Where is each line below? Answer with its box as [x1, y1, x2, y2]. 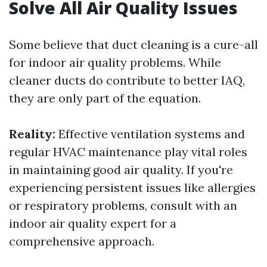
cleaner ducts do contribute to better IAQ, [9, 73, 245, 88]
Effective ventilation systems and [55, 126, 245, 142]
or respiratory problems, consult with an [9, 198, 237, 213]
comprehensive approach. [9, 234, 154, 249]
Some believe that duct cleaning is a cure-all [9, 37, 258, 52]
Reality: [9, 126, 55, 142]
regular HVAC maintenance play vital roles [9, 144, 247, 160]
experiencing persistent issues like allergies [9, 180, 256, 195]
